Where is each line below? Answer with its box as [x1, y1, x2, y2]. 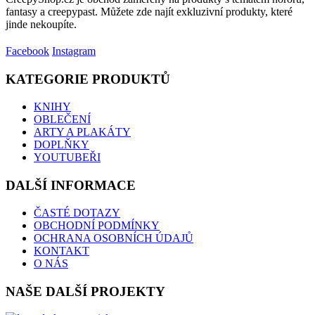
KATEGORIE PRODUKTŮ [6, 72, 170, 87]
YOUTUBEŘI [34, 150, 101, 163]
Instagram [52, 45, 96, 58]
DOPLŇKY [34, 138, 89, 150]
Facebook [6, 45, 49, 58]
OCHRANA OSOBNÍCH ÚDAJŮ [34, 231, 193, 244]
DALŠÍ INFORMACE [6, 177, 136, 193]
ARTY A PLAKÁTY [34, 125, 131, 138]
